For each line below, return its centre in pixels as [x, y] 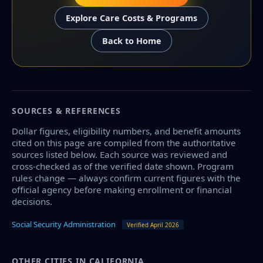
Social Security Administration [64, 224]
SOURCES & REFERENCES [66, 110]
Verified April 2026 [153, 225]
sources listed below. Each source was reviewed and [119, 154]
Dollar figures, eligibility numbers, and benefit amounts [126, 131]
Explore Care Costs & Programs [131, 18]
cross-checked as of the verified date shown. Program [123, 166]
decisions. [32, 201]
